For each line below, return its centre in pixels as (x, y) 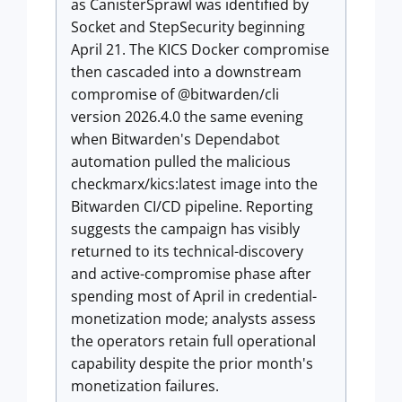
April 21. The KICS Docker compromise (200, 49)
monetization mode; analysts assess (193, 319)
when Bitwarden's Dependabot (175, 139)
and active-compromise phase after (191, 274)
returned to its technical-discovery (187, 251)
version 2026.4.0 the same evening (187, 117)
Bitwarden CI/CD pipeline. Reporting (192, 206)
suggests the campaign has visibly (185, 229)
